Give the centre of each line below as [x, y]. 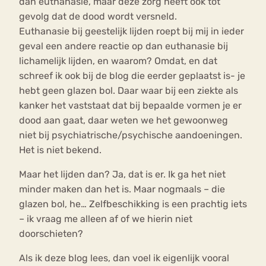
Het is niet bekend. [60, 150]
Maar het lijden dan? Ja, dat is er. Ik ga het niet [122, 175]
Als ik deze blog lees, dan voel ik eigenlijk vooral [124, 258]
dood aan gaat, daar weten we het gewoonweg [123, 121]
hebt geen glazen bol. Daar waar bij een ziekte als [129, 91]
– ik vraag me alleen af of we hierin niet [106, 219]
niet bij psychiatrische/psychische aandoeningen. [131, 135]
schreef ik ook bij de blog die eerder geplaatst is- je [132, 76]
